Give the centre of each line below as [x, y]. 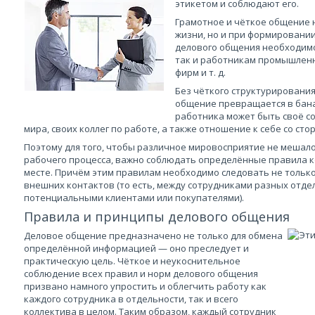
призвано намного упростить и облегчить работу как [145, 286]
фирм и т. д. [200, 72]
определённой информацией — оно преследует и [136, 248]
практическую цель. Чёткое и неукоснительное [132, 261]
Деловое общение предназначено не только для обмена [153, 236]
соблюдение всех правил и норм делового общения [141, 274]
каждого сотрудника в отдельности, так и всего [131, 299]
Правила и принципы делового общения [157, 217]
